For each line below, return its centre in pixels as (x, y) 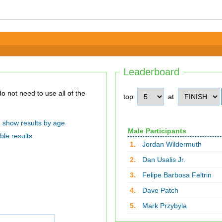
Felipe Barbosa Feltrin (177, 175)
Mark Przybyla (164, 206)
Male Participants (157, 131)
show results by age (33, 123)
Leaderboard (151, 72)
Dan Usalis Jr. (164, 160)
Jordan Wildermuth (172, 144)
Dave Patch (160, 190)
